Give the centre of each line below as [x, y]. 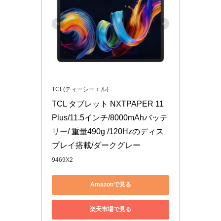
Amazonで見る [110, 185]
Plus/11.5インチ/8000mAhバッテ [110, 117]
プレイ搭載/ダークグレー [96, 145]
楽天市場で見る [110, 209]
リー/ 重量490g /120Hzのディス [108, 131]
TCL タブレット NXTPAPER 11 [108, 104]
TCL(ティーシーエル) [80, 89]
